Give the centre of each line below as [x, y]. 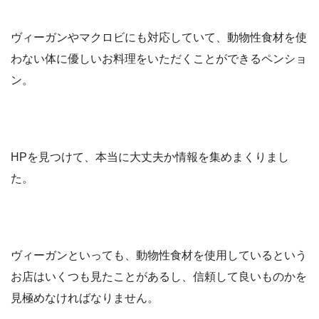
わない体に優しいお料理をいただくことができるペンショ [159, 58]
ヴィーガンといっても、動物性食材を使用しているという [159, 255]
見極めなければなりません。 [85, 298]
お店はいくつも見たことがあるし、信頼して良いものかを [159, 276]
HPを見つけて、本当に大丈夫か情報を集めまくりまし [150, 157]
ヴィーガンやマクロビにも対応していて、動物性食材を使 [159, 37]
